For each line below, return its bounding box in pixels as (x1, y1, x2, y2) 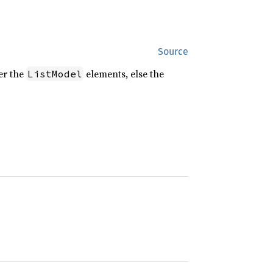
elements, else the (83, 67, 164, 80)
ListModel (27, 68, 82, 80)
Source (158, 46, 188, 57)
